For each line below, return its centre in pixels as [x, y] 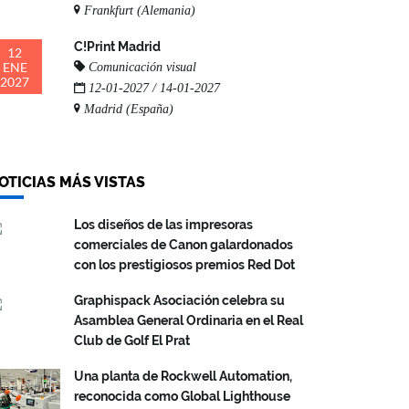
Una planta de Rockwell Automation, [183, 376]
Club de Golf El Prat [132, 341]
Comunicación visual [141, 67]
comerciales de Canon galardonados [184, 245]
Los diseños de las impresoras [163, 225]
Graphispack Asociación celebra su [179, 300]
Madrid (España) [127, 109]
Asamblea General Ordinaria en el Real [189, 320]
